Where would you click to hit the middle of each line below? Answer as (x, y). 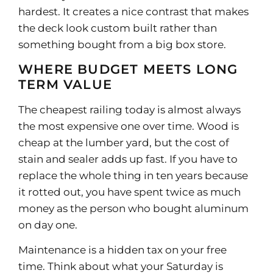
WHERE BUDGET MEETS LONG (128, 69)
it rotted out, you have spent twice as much (129, 192)
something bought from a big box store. (122, 44)
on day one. (48, 225)
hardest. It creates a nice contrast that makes (133, 11)
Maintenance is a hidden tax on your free (122, 250)
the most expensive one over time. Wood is (129, 126)
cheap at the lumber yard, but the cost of (124, 143)
